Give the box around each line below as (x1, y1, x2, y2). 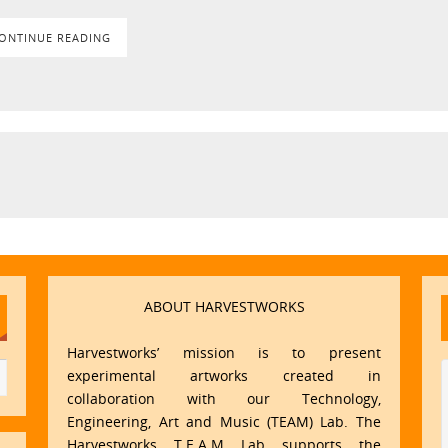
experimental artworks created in (67, 366, 381, 386)
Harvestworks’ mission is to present (67, 343, 381, 363)
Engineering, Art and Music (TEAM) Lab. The (67, 412, 381, 432)
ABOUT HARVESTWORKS (143, 297, 305, 317)
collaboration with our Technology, (67, 389, 381, 409)
